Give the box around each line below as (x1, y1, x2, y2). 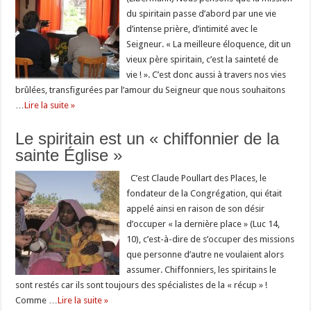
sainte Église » (15, 145, 123, 165)
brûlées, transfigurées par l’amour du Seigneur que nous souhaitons (15, 84, 286, 95)
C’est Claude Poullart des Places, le (126, 172, 267, 183)
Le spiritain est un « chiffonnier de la (15, 128, 280, 148)
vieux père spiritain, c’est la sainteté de (126, 53, 279, 65)
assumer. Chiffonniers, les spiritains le (126, 264, 277, 275)
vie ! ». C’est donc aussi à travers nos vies (126, 69, 287, 80)
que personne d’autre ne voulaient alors (126, 249, 285, 260)
